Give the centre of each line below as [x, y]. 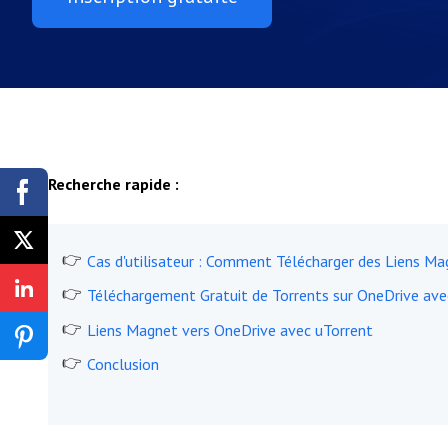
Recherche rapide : [113, 184]
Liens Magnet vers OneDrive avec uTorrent [230, 330]
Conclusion [123, 364]
